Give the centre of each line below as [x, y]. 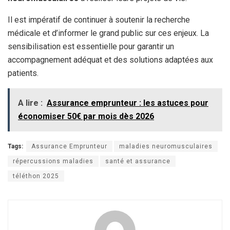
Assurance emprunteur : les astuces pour [128, 103]
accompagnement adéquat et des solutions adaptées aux [110, 60]
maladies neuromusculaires [166, 146]
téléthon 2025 [36, 176]
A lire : [30, 103]
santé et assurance [138, 161]
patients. [23, 73]
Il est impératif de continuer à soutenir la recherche [99, 20]
